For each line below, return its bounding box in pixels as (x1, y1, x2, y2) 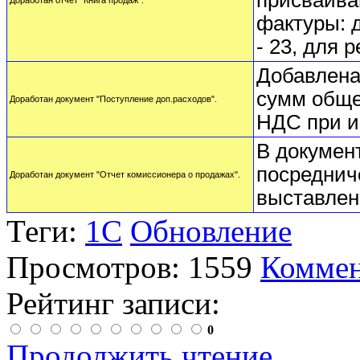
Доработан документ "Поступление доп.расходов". (10, 94, 217, 104)
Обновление (130, 214, 292, 249)
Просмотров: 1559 (6, 250, 252, 285)
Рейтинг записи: (6, 286, 220, 321)
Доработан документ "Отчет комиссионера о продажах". (10, 170, 240, 180)
